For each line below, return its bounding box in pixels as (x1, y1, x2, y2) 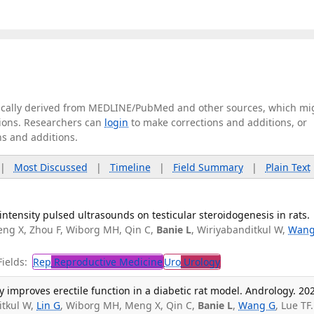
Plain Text (265, 160, 310, 174)
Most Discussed (13, 160, 88, 174)
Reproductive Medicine (51, 255, 163, 269)
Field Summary (172, 160, 243, 174)
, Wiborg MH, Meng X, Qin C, (60, 299, 198, 313)
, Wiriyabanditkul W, (191, 222, 289, 236)
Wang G (238, 299, 276, 313)
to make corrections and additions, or (128, 116, 307, 129)
